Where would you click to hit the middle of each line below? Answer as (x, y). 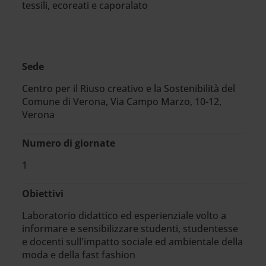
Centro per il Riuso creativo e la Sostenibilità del (129, 88)
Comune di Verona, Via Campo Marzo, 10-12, (122, 102)
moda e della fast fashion (79, 255)
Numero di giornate (69, 143)
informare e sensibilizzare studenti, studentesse (130, 229)
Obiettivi (43, 194)
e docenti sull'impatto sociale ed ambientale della (133, 242)
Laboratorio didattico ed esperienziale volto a (124, 216)
